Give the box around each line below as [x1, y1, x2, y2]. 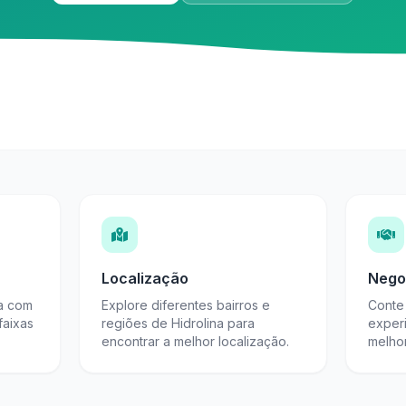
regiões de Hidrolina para [101, 315, 255, 331]
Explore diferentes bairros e [101, 297, 270, 313]
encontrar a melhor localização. [101, 333, 289, 349]
